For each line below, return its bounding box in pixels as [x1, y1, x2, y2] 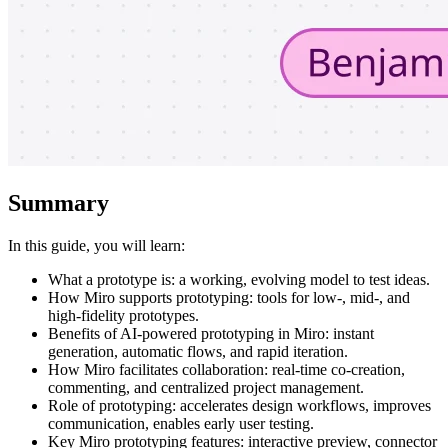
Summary [8, 189, 109, 216]
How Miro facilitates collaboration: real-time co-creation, [48, 360, 405, 378]
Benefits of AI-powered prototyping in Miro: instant [48, 324, 374, 342]
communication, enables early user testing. [48, 414, 314, 432]
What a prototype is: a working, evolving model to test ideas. [48, 270, 430, 288]
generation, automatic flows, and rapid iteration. [48, 342, 348, 360]
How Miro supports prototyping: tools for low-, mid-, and [48, 288, 410, 306]
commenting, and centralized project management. [48, 378, 364, 396]
